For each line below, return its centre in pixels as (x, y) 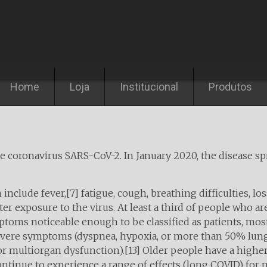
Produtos (230, 87)
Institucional (149, 87)
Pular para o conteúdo (55, 60)
